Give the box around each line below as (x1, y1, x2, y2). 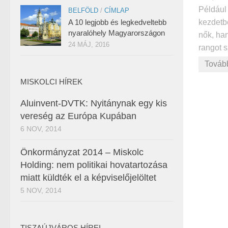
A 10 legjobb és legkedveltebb (68, 18, 166, 26)
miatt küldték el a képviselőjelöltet (20, 173, 156, 183)
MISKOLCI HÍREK (20, 77, 82, 86)
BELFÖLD (68, 7, 98, 14)
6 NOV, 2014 (20, 125, 62, 133)
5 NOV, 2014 (20, 186, 62, 194)
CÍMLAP (104, 7, 129, 14)
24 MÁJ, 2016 (68, 41, 109, 48)
